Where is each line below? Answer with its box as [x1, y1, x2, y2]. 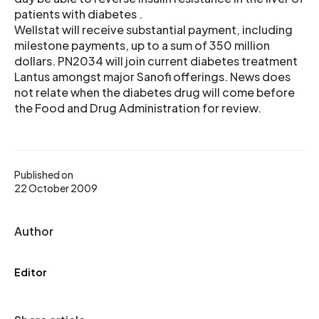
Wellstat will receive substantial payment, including [14, 22, 293, 37]
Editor [14, 266, 46, 278]
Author [14, 224, 53, 239]
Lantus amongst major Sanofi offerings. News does [14, 69, 291, 84]
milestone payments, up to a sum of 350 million [14, 38, 270, 53]
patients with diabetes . [14, 6, 142, 21]
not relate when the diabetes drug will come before [14, 85, 295, 100]
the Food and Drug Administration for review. [14, 100, 261, 115]
